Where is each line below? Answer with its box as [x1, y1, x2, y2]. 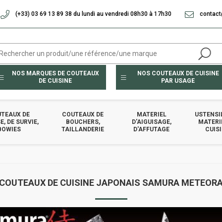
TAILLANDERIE [61, 125, 105, 133]
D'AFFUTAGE [133, 125, 170, 133]
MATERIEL [136, 111, 166, 118]
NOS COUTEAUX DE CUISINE [137, 70, 219, 77]
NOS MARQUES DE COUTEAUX [11, 70, 99, 77]
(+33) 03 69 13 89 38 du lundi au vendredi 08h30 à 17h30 [14, 10, 171, 17]
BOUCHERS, [65, 118, 100, 125]
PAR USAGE [161, 77, 195, 84]
